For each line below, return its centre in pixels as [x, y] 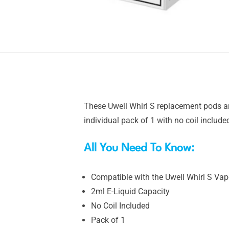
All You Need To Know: [141, 148]
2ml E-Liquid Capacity [130, 191]
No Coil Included [120, 205]
